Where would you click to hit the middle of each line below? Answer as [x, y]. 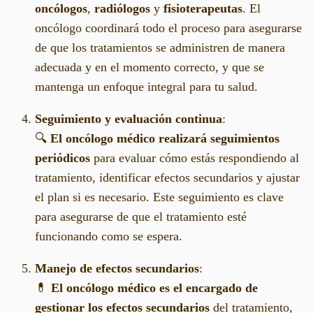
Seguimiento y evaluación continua [129, 118]
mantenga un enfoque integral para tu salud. [146, 86]
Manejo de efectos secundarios [117, 268]
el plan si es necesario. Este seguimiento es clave [159, 197]
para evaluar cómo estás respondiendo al [195, 158]
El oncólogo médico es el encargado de [154, 287]
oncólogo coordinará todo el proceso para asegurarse [168, 28]
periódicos [63, 158]
